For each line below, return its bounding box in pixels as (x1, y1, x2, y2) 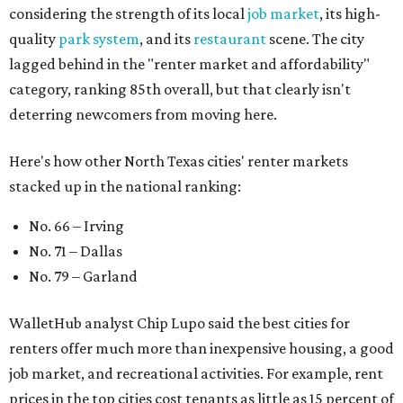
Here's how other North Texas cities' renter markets (9, 152, 348, 170)
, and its (139, 30, 193, 48)
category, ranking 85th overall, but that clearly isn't (9, 80, 351, 98)
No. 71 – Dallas (29, 242, 122, 260)
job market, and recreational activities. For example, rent (9, 364, 383, 382)
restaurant (193, 30, 266, 48)
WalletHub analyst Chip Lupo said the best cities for (9, 314, 350, 332)
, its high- (319, 4, 381, 22)
